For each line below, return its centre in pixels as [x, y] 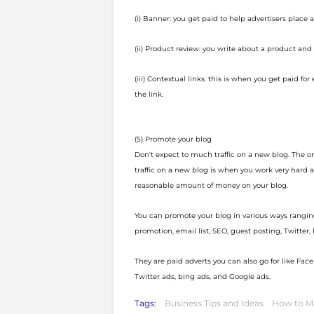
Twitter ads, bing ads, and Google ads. [203, 277]
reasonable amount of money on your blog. [211, 185]
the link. [149, 94]
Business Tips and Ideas [214, 303]
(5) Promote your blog [173, 139]
